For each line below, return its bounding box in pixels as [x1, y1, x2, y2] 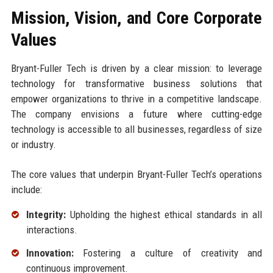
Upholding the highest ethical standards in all [65, 208, 263, 221]
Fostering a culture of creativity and [73, 246, 263, 259]
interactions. [26, 223, 77, 236]
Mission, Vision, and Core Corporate [10, 7, 263, 28]
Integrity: [26, 208, 66, 221]
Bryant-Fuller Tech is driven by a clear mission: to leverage [10, 62, 263, 74]
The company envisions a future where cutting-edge [10, 107, 263, 120]
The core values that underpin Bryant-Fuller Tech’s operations [10, 168, 263, 180]
